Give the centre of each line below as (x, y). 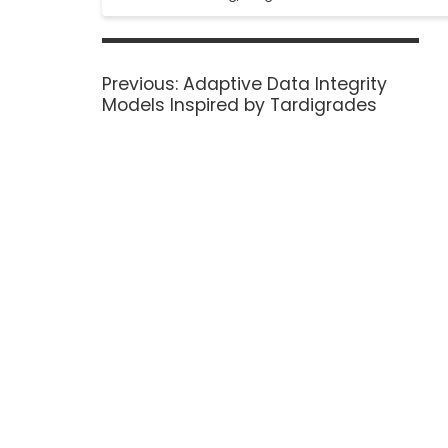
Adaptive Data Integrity (285, 83)
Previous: (140, 83)
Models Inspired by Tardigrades (239, 104)
